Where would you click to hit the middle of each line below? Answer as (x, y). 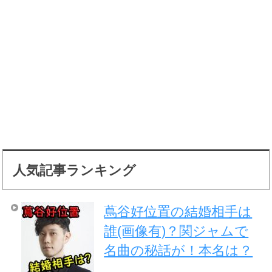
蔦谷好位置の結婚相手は (178, 211)
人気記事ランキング (74, 170)
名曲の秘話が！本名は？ (178, 250)
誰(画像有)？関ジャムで (176, 231)
